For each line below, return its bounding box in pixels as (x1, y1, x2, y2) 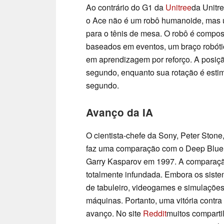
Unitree (165, 1, 191, 13)
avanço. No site (86, 207, 143, 219)
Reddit (143, 207, 166, 219)
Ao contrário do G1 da (86, 1, 165, 13)
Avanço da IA (86, 105, 153, 120)
